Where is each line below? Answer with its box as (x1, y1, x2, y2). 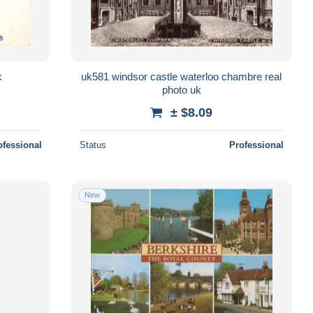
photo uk (189, 83, 201, 96)
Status (79, 139, 106, 150)
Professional (228, 139, 284, 150)
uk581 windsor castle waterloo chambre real (81, 70, 282, 82)
